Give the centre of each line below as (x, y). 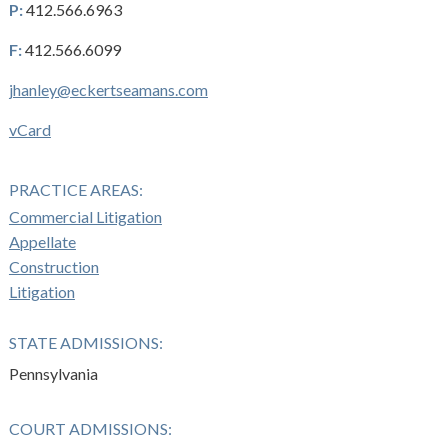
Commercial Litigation (85, 216)
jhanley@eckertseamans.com (108, 89)
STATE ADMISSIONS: (85, 342)
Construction (53, 266)
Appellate (42, 241)
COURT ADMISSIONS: (90, 428)
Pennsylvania (53, 373)
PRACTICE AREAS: (75, 189)
